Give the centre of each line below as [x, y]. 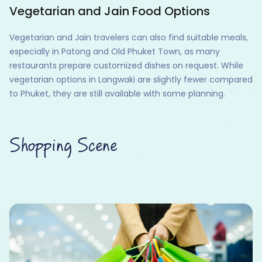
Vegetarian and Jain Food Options [110, 11]
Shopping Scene [63, 146]
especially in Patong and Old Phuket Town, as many [115, 52]
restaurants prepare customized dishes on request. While [126, 66]
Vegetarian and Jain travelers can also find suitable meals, [129, 38]
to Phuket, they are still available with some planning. [117, 94]
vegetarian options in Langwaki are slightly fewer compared [131, 80]
